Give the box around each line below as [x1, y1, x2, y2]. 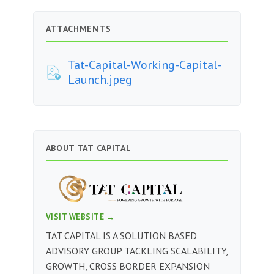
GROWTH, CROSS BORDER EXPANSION [45, 259, 210, 272]
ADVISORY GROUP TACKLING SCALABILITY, [45, 244, 228, 257]
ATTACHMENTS [45, 23, 111, 34]
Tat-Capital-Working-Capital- [67, 57, 221, 73]
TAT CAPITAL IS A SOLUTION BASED [45, 229, 197, 242]
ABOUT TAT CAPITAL [45, 142, 131, 154]
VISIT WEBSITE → [45, 211, 115, 222]
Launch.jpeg [67, 72, 132, 88]
